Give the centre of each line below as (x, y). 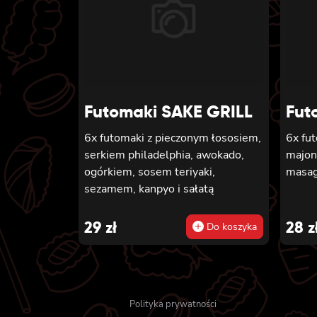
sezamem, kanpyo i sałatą (149, 189)
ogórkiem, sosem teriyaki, (150, 172)
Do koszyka (230, 227)
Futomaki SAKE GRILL (168, 112)
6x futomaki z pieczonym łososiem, (173, 138)
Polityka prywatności (173, 305)
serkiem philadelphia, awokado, (164, 155)
